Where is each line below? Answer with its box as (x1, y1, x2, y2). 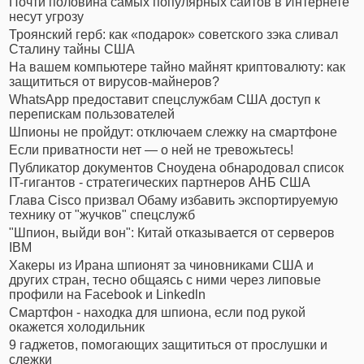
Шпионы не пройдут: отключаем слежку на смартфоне (9, 125, 337, 140)
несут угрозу (9, 10, 84, 24)
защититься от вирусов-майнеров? (9, 75, 219, 89)
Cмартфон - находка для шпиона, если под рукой (9, 305, 305, 320)
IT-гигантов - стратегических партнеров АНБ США (9, 175, 310, 190)
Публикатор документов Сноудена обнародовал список (9, 161, 344, 175)
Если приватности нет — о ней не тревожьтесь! (9, 143, 293, 158)
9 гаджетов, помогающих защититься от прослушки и (9, 338, 327, 353)
